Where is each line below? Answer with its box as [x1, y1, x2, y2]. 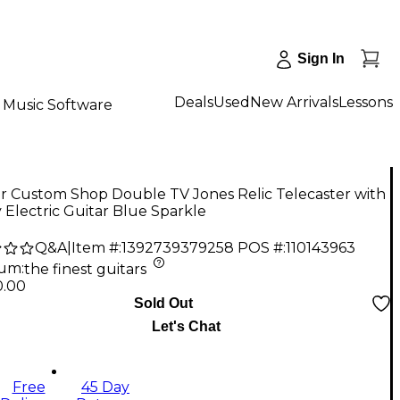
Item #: [71, 239, 121, 257]
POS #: [237, 239, 286, 257]
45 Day [81, 378, 129, 396]
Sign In [297, 51, 345, 66]
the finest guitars [24, 260, 146, 278]
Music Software [3, 96, 112, 113]
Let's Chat [151, 318, 221, 334]
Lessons [338, 93, 393, 111]
